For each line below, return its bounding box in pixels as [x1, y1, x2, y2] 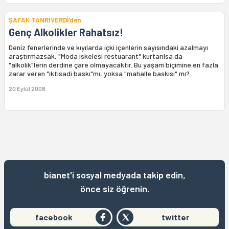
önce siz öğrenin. [80, 183, 149, 194]
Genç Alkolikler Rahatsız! [9, 26, 123, 38]
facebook [35, 212, 73, 222]
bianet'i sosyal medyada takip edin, [43, 169, 186, 180]
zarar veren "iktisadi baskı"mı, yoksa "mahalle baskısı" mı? [9, 69, 190, 78]
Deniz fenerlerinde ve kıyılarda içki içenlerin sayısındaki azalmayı [9, 43, 208, 52]
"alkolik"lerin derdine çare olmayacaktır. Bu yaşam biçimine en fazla [9, 60, 218, 69]
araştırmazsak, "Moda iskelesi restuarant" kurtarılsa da [9, 52, 182, 60]
